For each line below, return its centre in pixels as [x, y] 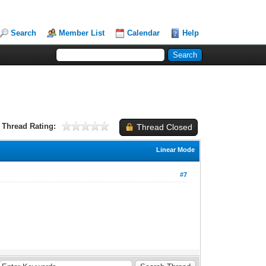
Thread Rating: [28, 126]
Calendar [144, 33]
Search [24, 33]
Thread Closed [164, 127]
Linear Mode [176, 149]
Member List [82, 33]
